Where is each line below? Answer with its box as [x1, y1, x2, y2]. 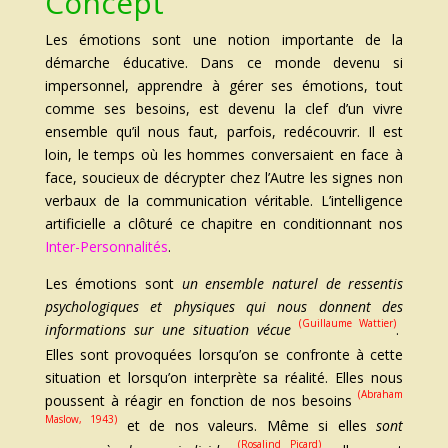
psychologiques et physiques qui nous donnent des [44, 296, 404, 316]
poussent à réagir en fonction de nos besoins [44, 390, 359, 410]
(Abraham [358, 386, 404, 401]
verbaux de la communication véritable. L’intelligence [44, 190, 404, 210]
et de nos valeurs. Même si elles [117, 415, 377, 435]
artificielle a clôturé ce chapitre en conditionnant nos [44, 213, 404, 233]
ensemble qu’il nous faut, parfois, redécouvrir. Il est [44, 121, 404, 141]
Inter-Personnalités [44, 236, 168, 256]
